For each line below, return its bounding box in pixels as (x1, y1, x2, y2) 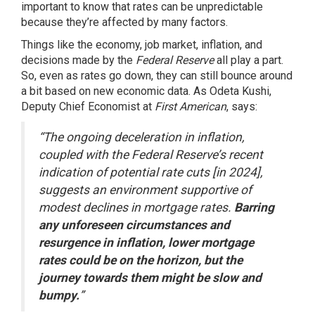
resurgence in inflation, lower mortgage (39, 236, 254, 250)
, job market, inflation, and (140, 38, 262, 51)
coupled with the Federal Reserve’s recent (39, 148, 263, 162)
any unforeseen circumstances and (39, 218, 230, 232)
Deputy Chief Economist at (21, 100, 155, 113)
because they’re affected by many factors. (21, 15, 228, 29)
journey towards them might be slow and (39, 271, 262, 285)
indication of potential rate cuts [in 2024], (39, 165, 262, 179)
